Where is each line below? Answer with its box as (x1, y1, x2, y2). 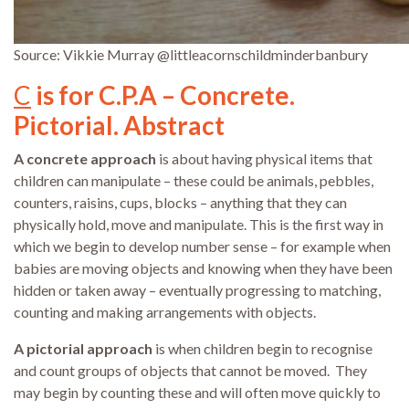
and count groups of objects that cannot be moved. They (14, 362, 367, 380)
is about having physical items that (156, 150, 372, 168)
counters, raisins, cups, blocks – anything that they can (14, 194, 347, 212)
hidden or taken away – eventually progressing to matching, (14, 281, 381, 299)
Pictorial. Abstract (14, 110, 225, 142)
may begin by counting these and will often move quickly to (14, 383, 381, 402)
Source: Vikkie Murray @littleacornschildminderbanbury (14, 46, 368, 64)
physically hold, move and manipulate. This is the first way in (14, 215, 383, 234)
